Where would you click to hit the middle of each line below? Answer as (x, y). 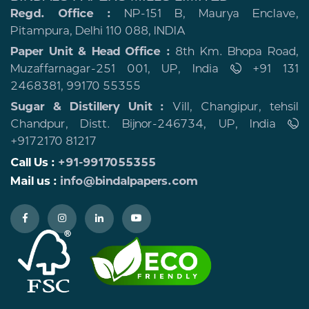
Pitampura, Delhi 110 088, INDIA (98, 30)
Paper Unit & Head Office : (90, 51)
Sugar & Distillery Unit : (88, 106)
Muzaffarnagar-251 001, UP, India (114, 68)
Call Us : (34, 162)
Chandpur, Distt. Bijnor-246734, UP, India (143, 123)
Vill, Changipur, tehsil (232, 106)
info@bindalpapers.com (129, 181)
